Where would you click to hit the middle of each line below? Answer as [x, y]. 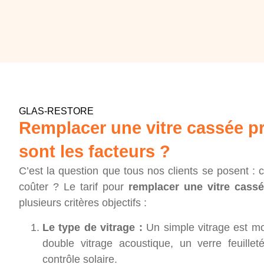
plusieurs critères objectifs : [83, 203]
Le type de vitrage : [93, 227]
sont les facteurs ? [95, 152]
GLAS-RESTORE [56, 111]
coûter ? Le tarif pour [74, 187]
